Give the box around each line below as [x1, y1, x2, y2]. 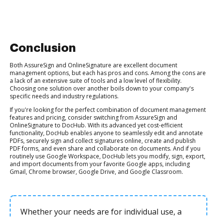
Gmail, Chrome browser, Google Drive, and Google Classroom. [10, 168, 183, 176]
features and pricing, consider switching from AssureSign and [10, 113, 177, 122]
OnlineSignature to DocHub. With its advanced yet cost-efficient [10, 121, 183, 129]
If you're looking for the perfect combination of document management [10, 106, 206, 114]
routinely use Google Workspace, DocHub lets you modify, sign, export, [10, 152, 205, 160]
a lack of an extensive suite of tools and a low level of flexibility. [10, 77, 182, 85]
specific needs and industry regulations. [10, 92, 119, 100]
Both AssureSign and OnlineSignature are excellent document [10, 61, 177, 69]
